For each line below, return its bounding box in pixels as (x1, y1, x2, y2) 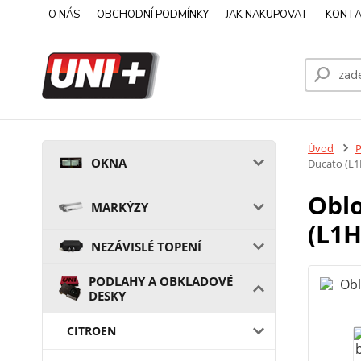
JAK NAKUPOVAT (226, 7, 309, 22)
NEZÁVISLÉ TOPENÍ (91, 239, 201, 255)
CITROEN (67, 323, 116, 338)
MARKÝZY (91, 199, 148, 215)
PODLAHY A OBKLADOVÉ (89, 273, 234, 289)
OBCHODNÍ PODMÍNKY (97, 7, 209, 22)
